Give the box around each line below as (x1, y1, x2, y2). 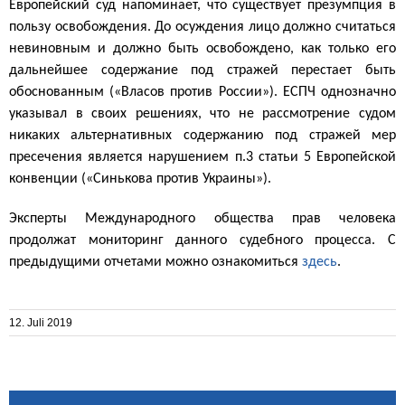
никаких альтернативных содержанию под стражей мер (9, 127, 396, 143)
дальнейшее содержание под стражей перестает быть (9, 62, 396, 78)
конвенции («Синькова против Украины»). (9, 171, 271, 186)
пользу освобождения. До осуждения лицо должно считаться (9, 19, 396, 34)
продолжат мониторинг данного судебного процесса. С (9, 232, 396, 248)
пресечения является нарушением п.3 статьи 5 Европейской (9, 149, 396, 165)
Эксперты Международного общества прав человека (9, 211, 396, 226)
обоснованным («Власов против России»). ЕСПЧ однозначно (9, 84, 396, 99)
